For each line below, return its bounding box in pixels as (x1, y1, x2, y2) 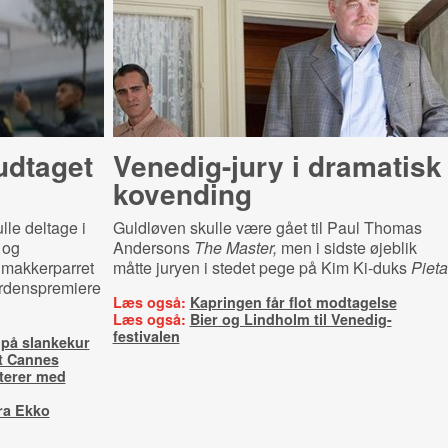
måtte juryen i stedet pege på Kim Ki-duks (112, 256, 411, 279)
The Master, (193, 236, 277, 259)
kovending (112, 173, 252, 214)
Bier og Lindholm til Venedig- (189, 309, 392, 329)
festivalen (112, 326, 180, 346)
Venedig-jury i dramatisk (112, 145, 442, 186)
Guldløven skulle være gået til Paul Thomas (112, 216, 422, 239)
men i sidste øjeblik (276, 236, 417, 259)
